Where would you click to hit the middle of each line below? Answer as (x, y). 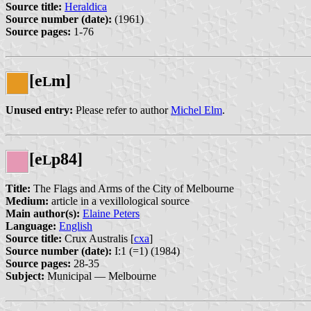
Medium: (27, 201)
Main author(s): (43, 213)
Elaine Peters (111, 213)
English (76, 226)
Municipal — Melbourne (100, 276)
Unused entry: (39, 110)
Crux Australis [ (98, 238)
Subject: (25, 276)
